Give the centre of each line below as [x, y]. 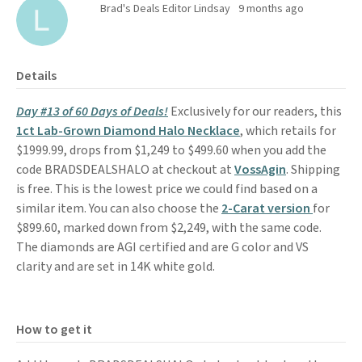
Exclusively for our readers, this [256, 112]
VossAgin [260, 170]
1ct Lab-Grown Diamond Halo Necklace [128, 131]
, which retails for [288, 131]
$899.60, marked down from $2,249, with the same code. [169, 228]
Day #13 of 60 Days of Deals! [92, 112]
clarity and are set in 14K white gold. [116, 267]
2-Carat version [267, 208]
